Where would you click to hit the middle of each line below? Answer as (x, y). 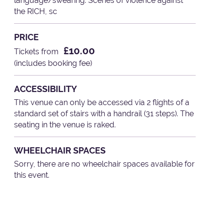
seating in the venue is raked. (65, 125)
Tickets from (37, 52)
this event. (32, 175)
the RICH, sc (36, 11)
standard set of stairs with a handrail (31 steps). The (104, 114)
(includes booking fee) (53, 63)
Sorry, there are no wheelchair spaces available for (105, 164)
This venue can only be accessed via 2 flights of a (102, 103)
